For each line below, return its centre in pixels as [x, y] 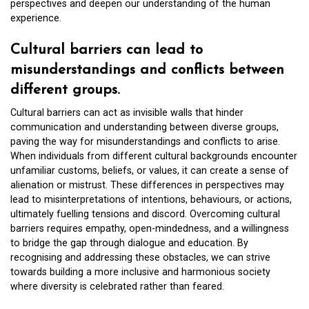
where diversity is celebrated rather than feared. [117, 287]
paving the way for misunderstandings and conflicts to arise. [145, 142]
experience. [36, 18]
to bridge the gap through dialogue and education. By [129, 243]
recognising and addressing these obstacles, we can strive [140, 258]
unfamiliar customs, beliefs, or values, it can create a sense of [150, 171]
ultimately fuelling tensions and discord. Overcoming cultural [145, 215]
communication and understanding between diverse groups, [144, 128]
